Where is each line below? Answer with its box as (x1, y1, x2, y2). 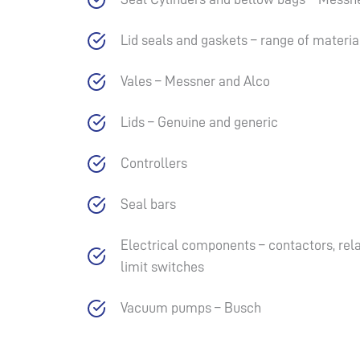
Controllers (121, 156, 187, 170)
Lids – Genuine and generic (121, 115, 278, 129)
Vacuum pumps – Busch (121, 301, 261, 315)
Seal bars (121, 197, 176, 211)
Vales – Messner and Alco (121, 74, 270, 88)
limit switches (121, 260, 204, 274)
